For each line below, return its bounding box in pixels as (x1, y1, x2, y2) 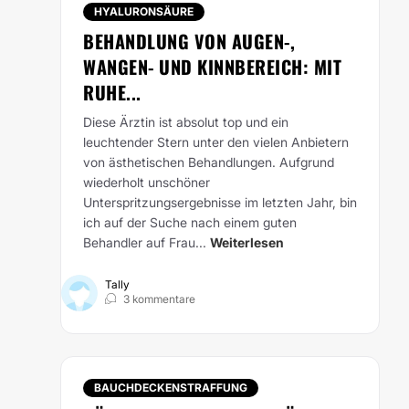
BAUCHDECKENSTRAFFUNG (94, 381, 247, 394)
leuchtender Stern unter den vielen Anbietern (83, 134, 349, 150)
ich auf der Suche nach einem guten (83, 215, 297, 230)
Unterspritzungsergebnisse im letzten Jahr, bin (83, 194, 357, 210)
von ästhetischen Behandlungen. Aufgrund (83, 154, 334, 170)
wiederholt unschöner (83, 174, 210, 190)
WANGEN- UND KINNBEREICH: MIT (83, 53, 341, 80)
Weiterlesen (210, 235, 284, 250)
